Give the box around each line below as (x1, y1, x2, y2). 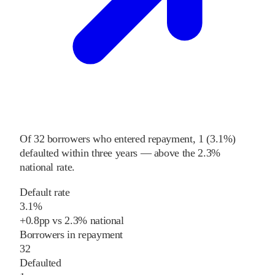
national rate (20, 160, 72, 173)
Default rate (20, 185, 70, 198)
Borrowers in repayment (20, 228, 123, 241)
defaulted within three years (20, 146, 137, 159)
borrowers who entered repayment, (44, 132, 196, 145)
